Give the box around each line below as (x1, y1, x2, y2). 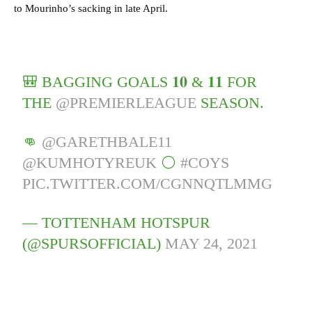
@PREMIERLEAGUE (56, 94, 197, 112)
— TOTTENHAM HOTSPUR (22, 214, 211, 232)
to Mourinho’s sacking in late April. (14, 3, 168, 15)
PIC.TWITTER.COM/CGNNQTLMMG (22, 175, 273, 193)
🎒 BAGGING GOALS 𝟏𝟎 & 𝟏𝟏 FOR (22, 73, 258, 91)
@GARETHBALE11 (42, 133, 173, 151)
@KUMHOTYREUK (22, 154, 157, 172)
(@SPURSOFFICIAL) (22, 235, 166, 253)
